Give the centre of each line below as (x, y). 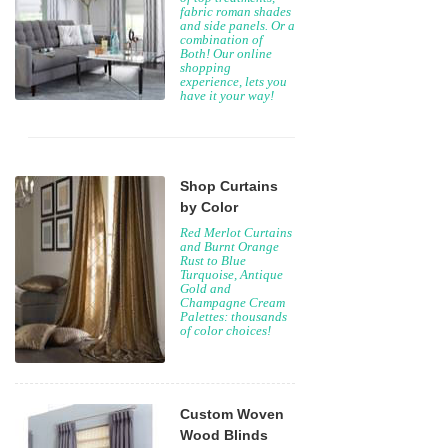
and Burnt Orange (229, 246)
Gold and (205, 288)
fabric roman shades (235, 11)
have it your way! (227, 95)
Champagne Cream (232, 302)
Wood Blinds (224, 435)
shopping (205, 67)
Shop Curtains (229, 186)
